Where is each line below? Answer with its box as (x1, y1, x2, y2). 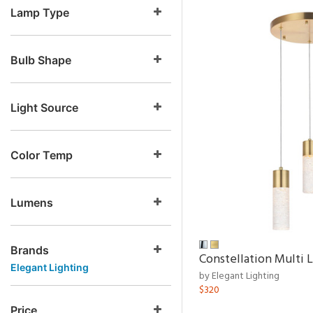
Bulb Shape (10, 53, 71, 67)
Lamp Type (10, 6, 69, 20)
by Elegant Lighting (199, 268, 279, 284)
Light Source (10, 101, 78, 115)
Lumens (10, 196, 53, 210)
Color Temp (10, 148, 73, 162)
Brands (10, 243, 49, 257)
